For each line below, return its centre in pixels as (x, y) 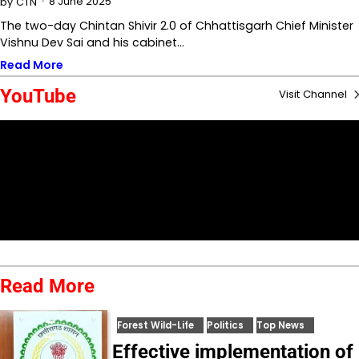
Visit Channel (315, 94)
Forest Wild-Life (156, 325)
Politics (226, 325)
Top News (281, 325)
